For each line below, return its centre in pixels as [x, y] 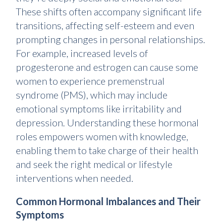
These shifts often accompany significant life [109, 12]
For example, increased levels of [82, 53]
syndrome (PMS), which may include [92, 95]
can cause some [165, 67]
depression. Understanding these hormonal [107, 123]
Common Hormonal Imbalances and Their [108, 201]
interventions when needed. [75, 178]
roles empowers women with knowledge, [102, 137]
